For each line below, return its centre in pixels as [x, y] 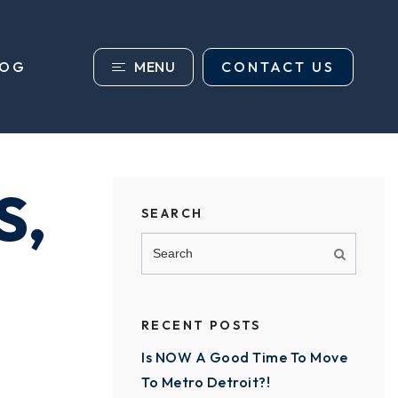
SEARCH [172, 213]
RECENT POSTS [201, 325]
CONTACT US [278, 66]
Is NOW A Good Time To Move [244, 357]
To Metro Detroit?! [206, 382]
